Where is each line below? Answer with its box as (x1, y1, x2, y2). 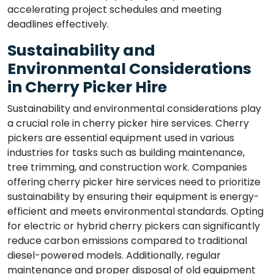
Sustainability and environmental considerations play (7, 102, 261, 116)
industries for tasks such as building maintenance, (7, 146, 245, 160)
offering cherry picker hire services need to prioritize (7, 175, 261, 189)
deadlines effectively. (7, 17, 109, 31)
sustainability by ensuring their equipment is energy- (7, 190, 259, 204)
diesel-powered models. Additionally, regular (7, 248, 221, 262)
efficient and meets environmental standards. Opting (7, 204, 264, 218)
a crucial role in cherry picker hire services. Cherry (7, 116, 249, 130)
